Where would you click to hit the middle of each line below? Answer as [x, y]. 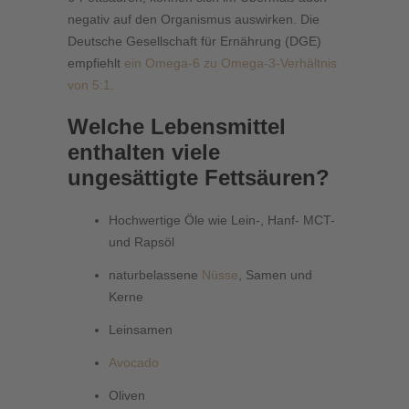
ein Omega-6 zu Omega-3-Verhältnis [231, 63]
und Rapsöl [142, 242]
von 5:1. [91, 85]
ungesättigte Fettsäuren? [199, 178]
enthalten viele [144, 152]
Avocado [134, 363]
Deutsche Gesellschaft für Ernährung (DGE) [194, 42]
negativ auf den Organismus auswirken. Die [194, 20]
